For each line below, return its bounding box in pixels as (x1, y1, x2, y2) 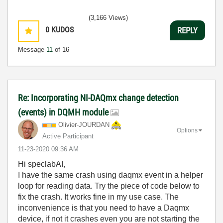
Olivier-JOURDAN (58, 121, 110, 128)
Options (177, 126, 198, 134)
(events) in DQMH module (18, 107, 111, 117)
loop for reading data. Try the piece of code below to (18, 182, 200, 190)
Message (18, 46, 46, 53)
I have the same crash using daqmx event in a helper (18, 171, 203, 179)
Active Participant (42, 132, 94, 140)
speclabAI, (28, 160, 65, 168)
